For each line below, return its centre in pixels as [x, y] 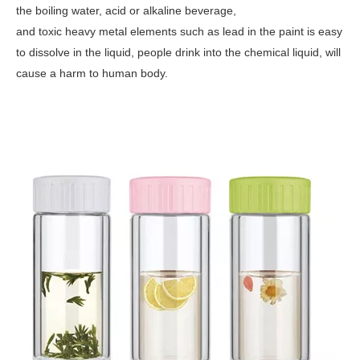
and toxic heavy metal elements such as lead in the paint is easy [179, 31]
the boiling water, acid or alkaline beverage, [126, 10]
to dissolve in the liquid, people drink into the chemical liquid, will [178, 52]
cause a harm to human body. [92, 73]
